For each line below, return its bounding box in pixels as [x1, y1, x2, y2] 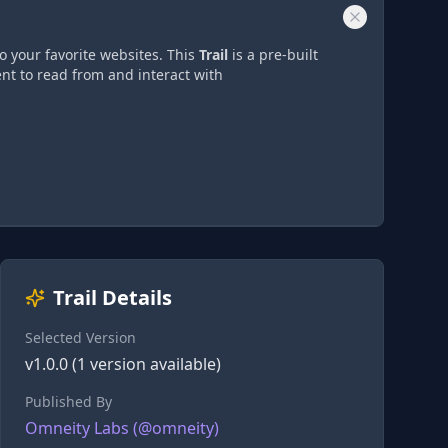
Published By [25, 392, 112, 411]
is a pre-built [228, 45, 318, 64]
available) [146, 353, 221, 375]
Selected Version [25, 328, 136, 347]
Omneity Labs [25, 417, 129, 439]
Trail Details [53, 284, 172, 311]
